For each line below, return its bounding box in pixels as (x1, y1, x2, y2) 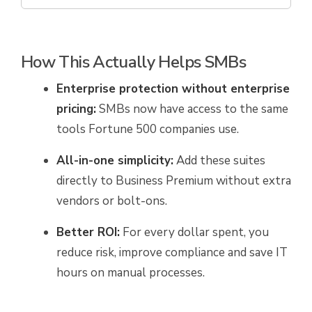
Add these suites (173, 153, 265, 169)
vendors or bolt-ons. (56, 193, 167, 209)
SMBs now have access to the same (96, 101, 288, 117)
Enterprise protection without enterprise (56, 81, 290, 97)
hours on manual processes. (56, 265, 205, 281)
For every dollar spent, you (120, 224, 269, 240)
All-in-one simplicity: (56, 153, 173, 169)
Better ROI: (56, 224, 120, 240)
